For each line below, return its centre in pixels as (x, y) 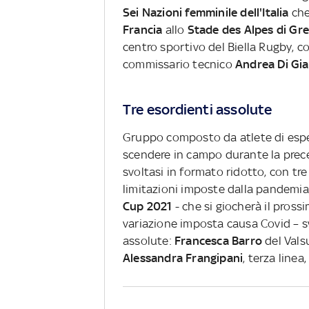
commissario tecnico (179, 64)
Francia (142, 29)
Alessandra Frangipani (183, 258)
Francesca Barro (218, 240)
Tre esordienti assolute (197, 109)
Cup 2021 (147, 206)
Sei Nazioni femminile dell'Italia (206, 12)
